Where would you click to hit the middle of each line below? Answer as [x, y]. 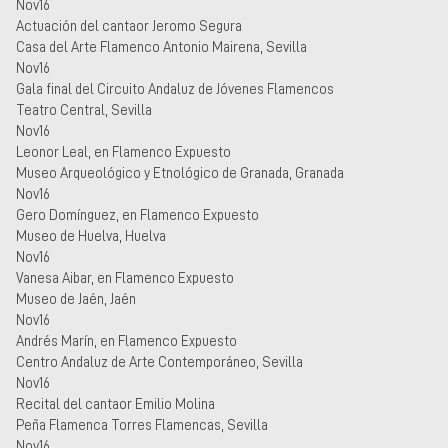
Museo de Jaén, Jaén [76, 298]
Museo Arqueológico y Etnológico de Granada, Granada [180, 172]
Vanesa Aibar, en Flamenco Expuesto [125, 277]
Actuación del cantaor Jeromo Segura [129, 25]
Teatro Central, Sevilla [84, 109]
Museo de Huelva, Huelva [91, 235]
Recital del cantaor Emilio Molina [117, 403]
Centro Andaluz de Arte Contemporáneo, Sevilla [159, 361]
